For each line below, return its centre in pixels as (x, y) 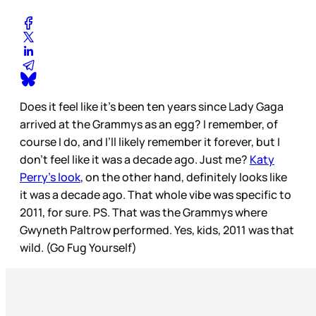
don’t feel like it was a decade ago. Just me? (135, 159)
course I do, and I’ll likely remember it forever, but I (150, 141)
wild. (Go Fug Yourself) (78, 247)
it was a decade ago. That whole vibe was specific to (156, 194)
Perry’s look (50, 177)
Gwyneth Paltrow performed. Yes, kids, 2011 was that (157, 230)
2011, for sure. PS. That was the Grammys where (144, 212)
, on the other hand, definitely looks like (184, 177)
